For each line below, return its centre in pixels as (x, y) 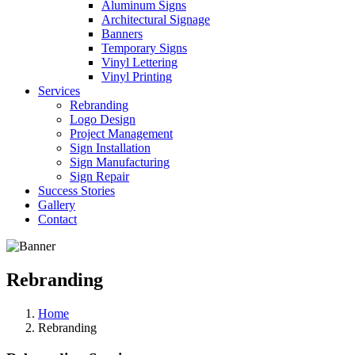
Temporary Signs (144, 48)
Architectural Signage (156, 19)
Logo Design (103, 119)
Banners (122, 34)
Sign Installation (110, 148)
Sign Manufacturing (120, 162)
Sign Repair (99, 176)
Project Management (121, 134)
